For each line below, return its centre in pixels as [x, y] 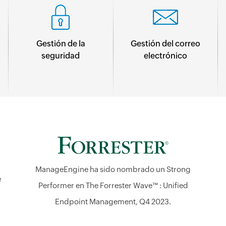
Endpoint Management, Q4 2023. [113, 202]
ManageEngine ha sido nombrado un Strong [113, 169]
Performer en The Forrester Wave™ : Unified [113, 186]
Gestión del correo [165, 44]
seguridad [61, 56]
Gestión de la [61, 44]
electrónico [165, 56]
